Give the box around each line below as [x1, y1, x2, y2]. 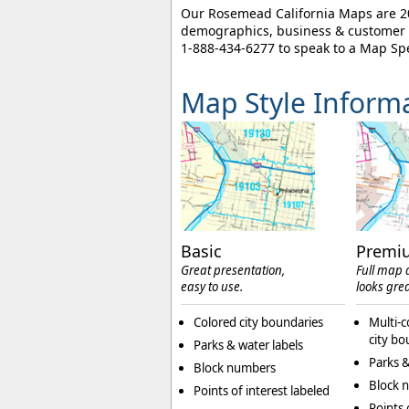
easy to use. [181, 278, 243, 296]
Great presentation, [181, 262, 285, 279]
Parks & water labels [194, 337, 303, 354]
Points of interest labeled [194, 383, 330, 400]
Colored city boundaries [194, 314, 323, 331]
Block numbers [194, 360, 276, 377]
